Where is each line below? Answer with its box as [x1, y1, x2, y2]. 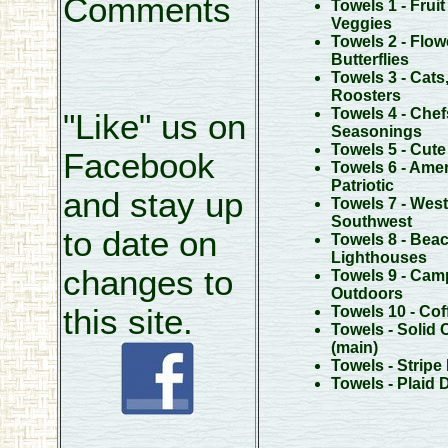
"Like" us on [62, 108, 246, 146]
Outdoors [330, 285, 403, 302]
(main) [330, 339, 378, 356]
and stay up [62, 186, 243, 224]
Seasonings [330, 123, 422, 140]
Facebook [62, 147, 215, 185]
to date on [62, 225, 217, 263]
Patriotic [330, 177, 394, 194]
